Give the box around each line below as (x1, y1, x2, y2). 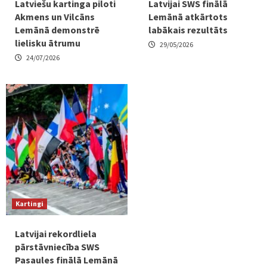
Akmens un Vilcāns (15, 10, 95, 23)
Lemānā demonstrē (15, 23, 100, 36)
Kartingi (15, 198, 44, 208)
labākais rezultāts (148, 23, 228, 36)
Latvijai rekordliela (15, 227, 97, 240)
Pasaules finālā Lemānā (15, 253, 118, 266)
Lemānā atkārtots (148, 10, 228, 23)
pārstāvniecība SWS (15, 240, 100, 253)
